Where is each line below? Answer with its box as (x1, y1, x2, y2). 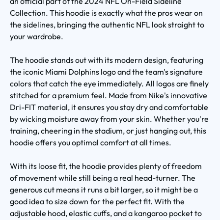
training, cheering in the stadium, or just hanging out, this (10, 125, 206, 136)
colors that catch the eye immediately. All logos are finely (10, 78, 209, 88)
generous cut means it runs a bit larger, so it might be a (10, 184, 198, 194)
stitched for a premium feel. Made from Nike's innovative (10, 90, 207, 100)
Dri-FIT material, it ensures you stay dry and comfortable (10, 102, 208, 112)
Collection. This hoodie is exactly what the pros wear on (10, 7, 203, 18)
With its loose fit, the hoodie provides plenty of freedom (10, 161, 202, 171)
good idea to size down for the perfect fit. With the (10, 196, 185, 206)
